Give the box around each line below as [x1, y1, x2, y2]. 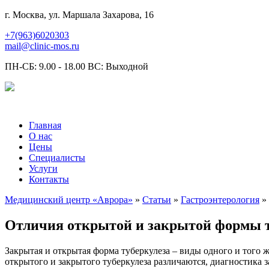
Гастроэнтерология [181, 195, 259, 205]
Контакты [29, 174, 69, 184]
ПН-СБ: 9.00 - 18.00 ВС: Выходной [5, 61, 148, 71]
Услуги [29, 163, 58, 174]
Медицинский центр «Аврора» [5, 195, 133, 205]
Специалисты [29, 153, 85, 163]
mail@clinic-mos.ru [5, 41, 79, 51]
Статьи [142, 195, 171, 205]
